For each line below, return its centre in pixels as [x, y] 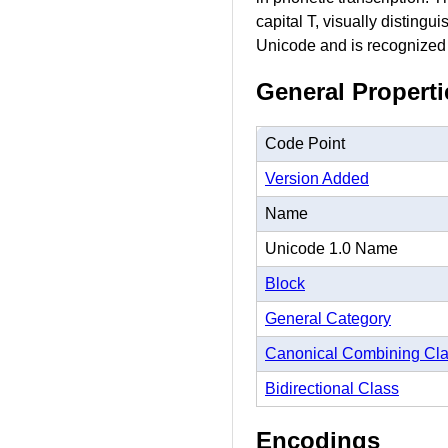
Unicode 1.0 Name [331, 248]
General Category [328, 318]
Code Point [305, 143]
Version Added [317, 178]
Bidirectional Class [332, 388]
